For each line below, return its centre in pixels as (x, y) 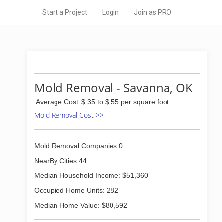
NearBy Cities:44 (60, 161)
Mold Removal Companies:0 (79, 146)
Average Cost (57, 102)
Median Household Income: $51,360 (91, 175)
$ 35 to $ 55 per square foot (125, 102)
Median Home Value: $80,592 (81, 205)
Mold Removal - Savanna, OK (113, 87)
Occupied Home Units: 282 (76, 190)
